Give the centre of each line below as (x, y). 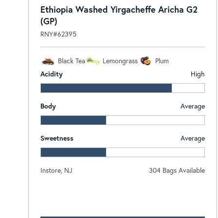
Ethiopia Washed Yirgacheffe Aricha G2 (119, 9)
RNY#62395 (58, 34)
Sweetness (57, 138)
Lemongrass (120, 60)
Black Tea (71, 60)
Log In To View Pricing (122, 194)
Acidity (51, 73)
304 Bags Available (177, 170)
